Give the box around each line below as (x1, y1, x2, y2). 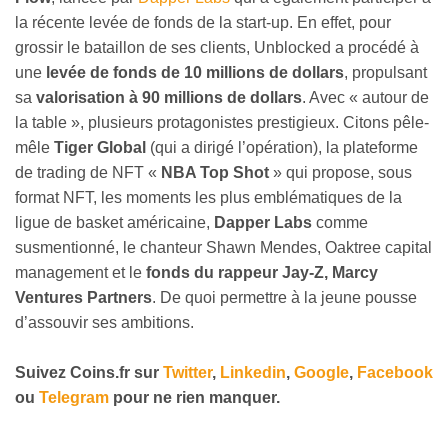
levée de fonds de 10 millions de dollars (42, 63, 344, 81)
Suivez (15, 364, 70, 382)
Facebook (357, 364, 433, 382)
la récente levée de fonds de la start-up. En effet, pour (15, 13, 391, 31)
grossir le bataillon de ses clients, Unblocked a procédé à (15, 38, 419, 56)
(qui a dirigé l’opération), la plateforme (146, 138, 418, 156)
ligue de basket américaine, (15, 213, 210, 231)
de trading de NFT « (15, 163, 161, 181)
